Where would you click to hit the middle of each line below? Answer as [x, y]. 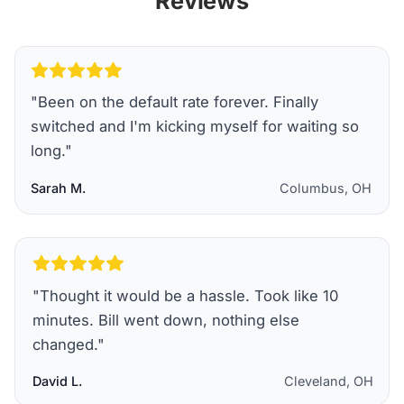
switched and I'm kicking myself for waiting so [194, 127]
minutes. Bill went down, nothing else [165, 320]
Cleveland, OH [329, 381]
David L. [57, 381]
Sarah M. [58, 188]
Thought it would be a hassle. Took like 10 [188, 295]
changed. [64, 344]
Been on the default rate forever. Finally [178, 102]
